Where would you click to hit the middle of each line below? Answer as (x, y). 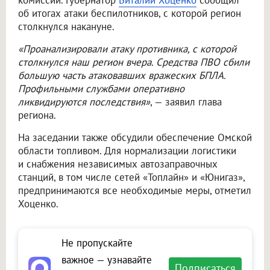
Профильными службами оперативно (101, 89)
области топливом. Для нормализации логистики (127, 151)
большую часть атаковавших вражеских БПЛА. (122, 76)
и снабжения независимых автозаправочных (118, 164)
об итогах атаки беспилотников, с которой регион (130, 14)
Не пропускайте (97, 243)
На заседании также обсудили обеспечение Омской (135, 138)
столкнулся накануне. (66, 27)
